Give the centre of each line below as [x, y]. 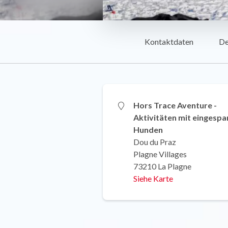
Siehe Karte [153, 178]
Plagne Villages [160, 154]
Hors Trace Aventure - [175, 105]
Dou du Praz [155, 141]
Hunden [148, 129]
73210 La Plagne [162, 166]
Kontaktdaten [169, 41]
